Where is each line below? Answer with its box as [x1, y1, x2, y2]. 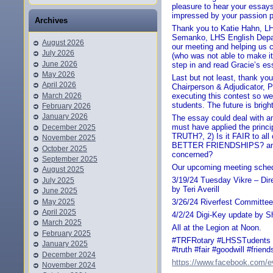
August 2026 [42, 38, 84, 47]
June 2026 [42, 59, 77, 68]
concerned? [172, 150, 213, 160]
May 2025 [42, 197, 75, 206]
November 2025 [42, 133, 96, 143]
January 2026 [42, 112, 88, 121]
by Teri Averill [172, 185, 219, 194]
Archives [35, 16, 68, 26]
